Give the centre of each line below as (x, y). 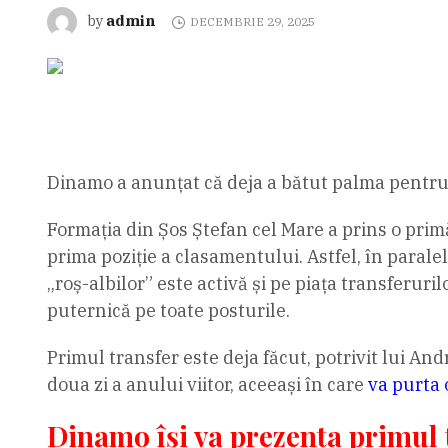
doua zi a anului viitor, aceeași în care (207, 385)
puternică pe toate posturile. (168, 311)
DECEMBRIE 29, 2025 (253, 22)
